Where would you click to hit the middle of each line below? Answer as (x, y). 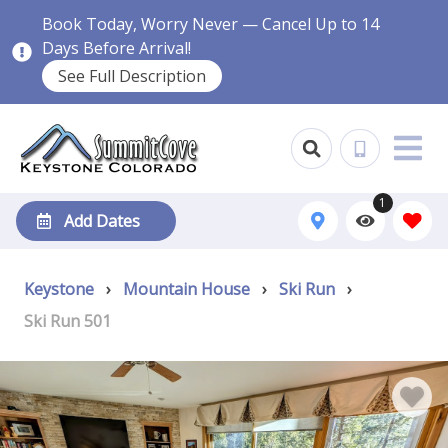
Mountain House (186, 289)
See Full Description (132, 76)
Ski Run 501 (67, 321)
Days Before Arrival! (117, 48)
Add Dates (102, 221)
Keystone (59, 289)
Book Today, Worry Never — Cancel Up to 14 (211, 24)
